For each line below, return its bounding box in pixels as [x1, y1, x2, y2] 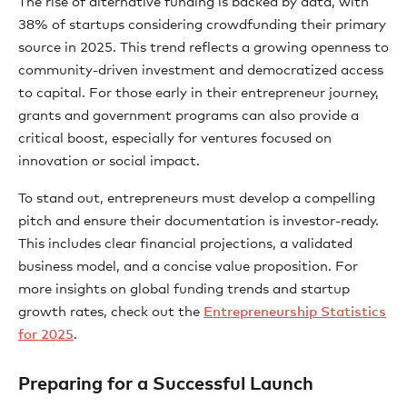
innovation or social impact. [18, 154, 200, 168]
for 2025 [18, 328, 74, 342]
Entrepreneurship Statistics [203, 305, 386, 319]
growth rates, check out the [18, 305, 203, 319]
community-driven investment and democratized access [18, 64, 383, 77]
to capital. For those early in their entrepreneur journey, [18, 86, 379, 100]
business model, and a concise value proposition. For [18, 260, 358, 273]
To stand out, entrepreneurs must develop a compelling [18, 192, 375, 205]
